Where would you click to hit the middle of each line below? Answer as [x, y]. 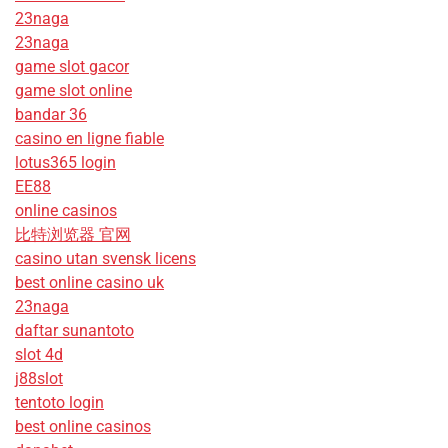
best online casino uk [89, 282]
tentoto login [59, 402]
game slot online [73, 90]
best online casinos [83, 426]
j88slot [39, 378]
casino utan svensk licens [105, 258]
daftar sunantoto [74, 330]
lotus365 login [65, 162]
